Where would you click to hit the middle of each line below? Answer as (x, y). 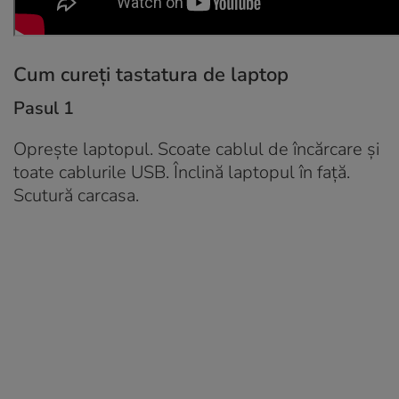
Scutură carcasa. (76, 195)
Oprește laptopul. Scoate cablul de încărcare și (196, 149)
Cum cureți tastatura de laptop (151, 74)
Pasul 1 (44, 108)
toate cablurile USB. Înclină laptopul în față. (182, 172)
